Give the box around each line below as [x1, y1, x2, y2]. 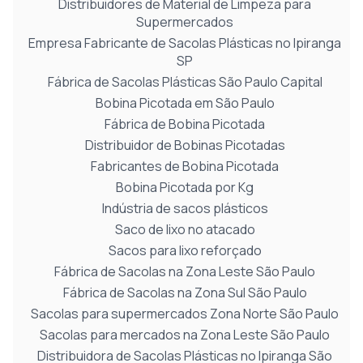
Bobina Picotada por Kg [116, 178, 254, 196]
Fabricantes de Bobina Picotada [91, 157, 279, 175]
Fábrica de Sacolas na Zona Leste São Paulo [54, 263, 315, 280]
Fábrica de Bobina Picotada [105, 115, 265, 133]
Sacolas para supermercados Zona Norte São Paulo [31, 305, 339, 322]
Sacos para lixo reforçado [108, 241, 262, 259]
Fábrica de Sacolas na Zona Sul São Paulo [62, 284, 307, 301]
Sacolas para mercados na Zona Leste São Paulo [40, 326, 330, 344]
